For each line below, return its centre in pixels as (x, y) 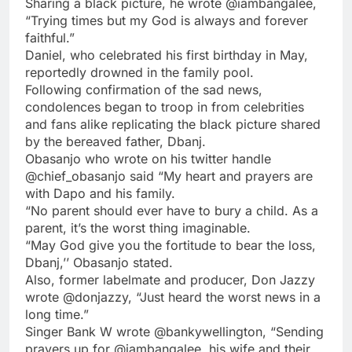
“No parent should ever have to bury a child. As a (172, 211)
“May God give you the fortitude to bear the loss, (170, 246)
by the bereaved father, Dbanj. (115, 142)
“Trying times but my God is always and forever (167, 21)
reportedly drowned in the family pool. (139, 73)
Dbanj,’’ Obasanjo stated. (99, 263)
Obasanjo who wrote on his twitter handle (148, 159)
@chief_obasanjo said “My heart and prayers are (169, 176)
